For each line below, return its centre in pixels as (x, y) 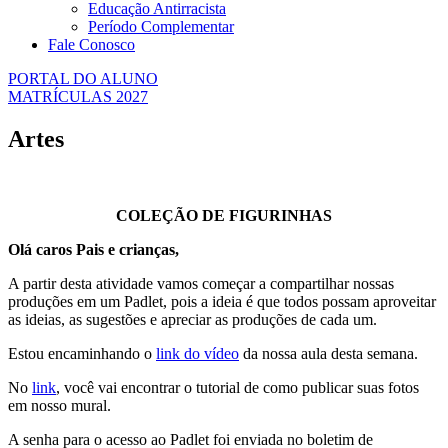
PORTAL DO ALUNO (83, 78)
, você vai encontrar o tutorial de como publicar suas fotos (237, 387)
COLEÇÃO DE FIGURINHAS (224, 215)
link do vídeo (197, 353)
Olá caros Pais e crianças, (93, 249)
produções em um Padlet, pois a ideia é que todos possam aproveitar (222, 301)
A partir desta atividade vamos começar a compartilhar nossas (201, 283)
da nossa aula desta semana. (328, 353)
